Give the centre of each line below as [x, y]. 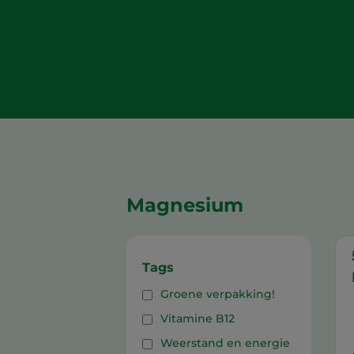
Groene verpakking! [218, 294]
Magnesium [185, 205]
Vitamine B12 [198, 319]
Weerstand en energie [225, 343]
